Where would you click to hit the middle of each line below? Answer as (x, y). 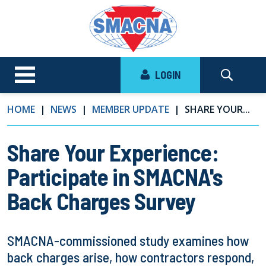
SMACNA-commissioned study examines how (128, 240)
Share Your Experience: (113, 152)
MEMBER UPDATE (131, 109)
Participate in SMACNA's (115, 177)
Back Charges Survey (102, 201)
